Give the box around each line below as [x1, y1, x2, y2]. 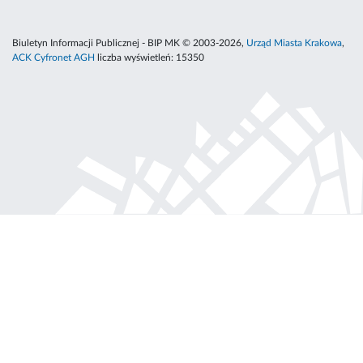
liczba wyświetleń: [95, 53, 176, 63]
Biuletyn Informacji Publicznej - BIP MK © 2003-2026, [12, 38, 246, 49]
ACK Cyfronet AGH [12, 53, 95, 63]
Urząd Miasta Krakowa [246, 38, 342, 49]
